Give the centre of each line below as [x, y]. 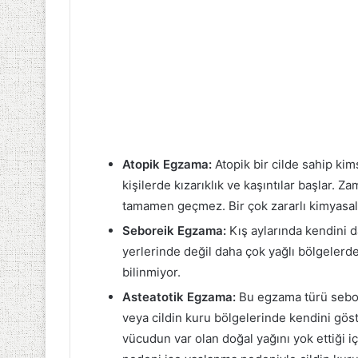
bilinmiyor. [151, 272]
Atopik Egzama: [167, 164]
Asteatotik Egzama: [179, 296]
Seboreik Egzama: [174, 230]
